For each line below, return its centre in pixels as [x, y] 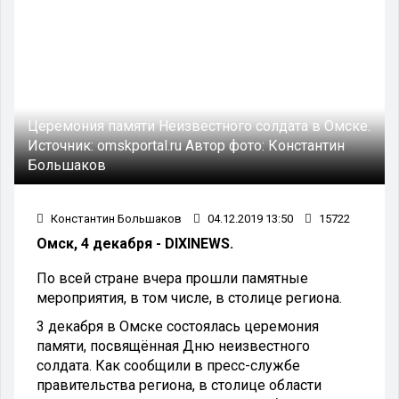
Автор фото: [227, 145]
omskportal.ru [141, 145]
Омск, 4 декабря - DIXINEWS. [135, 243]
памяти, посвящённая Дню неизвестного [173, 346]
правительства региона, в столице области [179, 385]
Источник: [62, 145]
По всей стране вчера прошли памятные [172, 278]
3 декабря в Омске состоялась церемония [178, 326]
